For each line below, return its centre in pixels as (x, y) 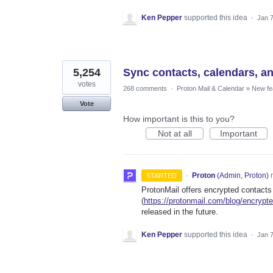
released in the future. (180, 211)
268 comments (145, 88)
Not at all (175, 133)
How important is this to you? (179, 119)
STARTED (162, 175)
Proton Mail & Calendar (211, 88)
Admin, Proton (243, 175)
